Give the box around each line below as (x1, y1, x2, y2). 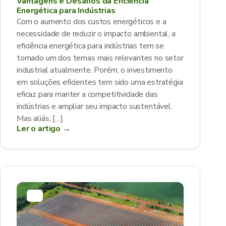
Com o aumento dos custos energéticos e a (17, 16, 166, 27)
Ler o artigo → (17, 123, 71, 134)
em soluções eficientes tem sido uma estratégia (17, 77, 183, 88)
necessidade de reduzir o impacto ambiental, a (17, 28, 176, 39)
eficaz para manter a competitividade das (17, 89, 158, 100)
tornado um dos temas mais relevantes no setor (17, 52, 184, 64)
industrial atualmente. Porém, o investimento (17, 65, 173, 76)
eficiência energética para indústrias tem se (17, 40, 164, 51)
